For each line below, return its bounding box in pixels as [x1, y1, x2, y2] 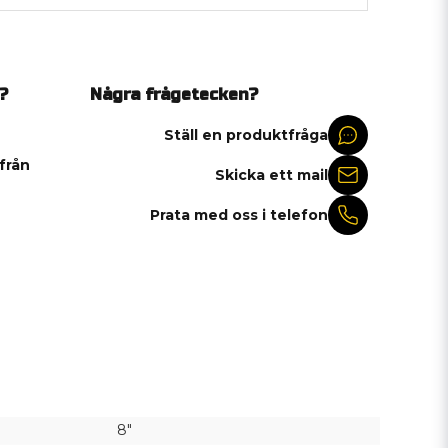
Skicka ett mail [215, 165, 328, 184]
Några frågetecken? [89, 85, 258, 104]
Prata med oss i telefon [150, 205, 328, 224]
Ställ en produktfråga [164, 125, 328, 144]
